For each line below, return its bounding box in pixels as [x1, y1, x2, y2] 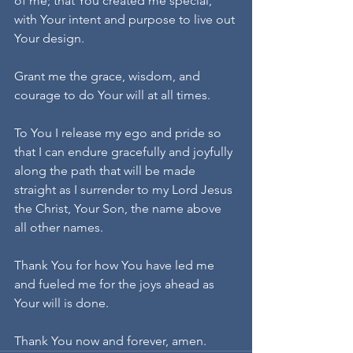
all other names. [14, 220, 103, 236]
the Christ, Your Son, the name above [14, 201, 225, 217]
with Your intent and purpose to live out [14, 12, 238, 28]
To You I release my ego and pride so [14, 125, 225, 141]
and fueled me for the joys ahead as [14, 277, 217, 292]
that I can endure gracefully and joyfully [14, 144, 236, 160]
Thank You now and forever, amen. [14, 333, 206, 349]
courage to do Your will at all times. [14, 87, 210, 103]
